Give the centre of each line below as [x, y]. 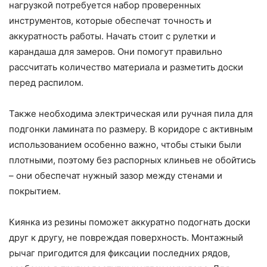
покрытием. [35, 191]
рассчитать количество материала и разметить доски [126, 67]
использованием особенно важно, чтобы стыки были [125, 144]
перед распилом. [46, 82]
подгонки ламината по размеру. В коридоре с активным [131, 129]
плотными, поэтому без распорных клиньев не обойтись [132, 160]
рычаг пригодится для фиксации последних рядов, [119, 253]
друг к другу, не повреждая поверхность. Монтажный [126, 237]
